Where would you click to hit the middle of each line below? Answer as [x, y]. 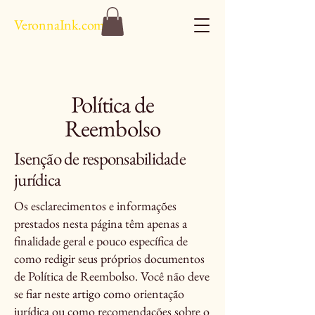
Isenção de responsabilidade [100, 158]
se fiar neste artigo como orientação [99, 294]
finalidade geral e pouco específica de [101, 241]
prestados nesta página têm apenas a [101, 223]
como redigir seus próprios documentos [109, 258]
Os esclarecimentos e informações [95, 206]
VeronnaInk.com [60, 25]
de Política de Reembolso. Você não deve [112, 276]
